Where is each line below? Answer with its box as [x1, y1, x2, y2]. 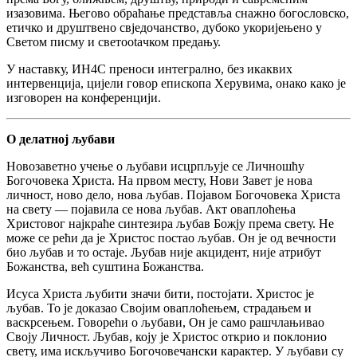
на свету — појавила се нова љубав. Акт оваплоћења [6, 202, 296, 217]
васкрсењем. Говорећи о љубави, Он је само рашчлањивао [6, 316, 324, 330]
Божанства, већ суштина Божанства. [6, 260, 204, 274]
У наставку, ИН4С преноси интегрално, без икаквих [6, 62, 292, 76]
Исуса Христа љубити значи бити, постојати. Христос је [6, 287, 314, 301]
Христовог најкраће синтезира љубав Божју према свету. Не [6, 217, 334, 231]
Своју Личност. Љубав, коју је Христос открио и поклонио [6, 330, 327, 344]
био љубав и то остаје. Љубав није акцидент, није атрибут [6, 245, 321, 260]
